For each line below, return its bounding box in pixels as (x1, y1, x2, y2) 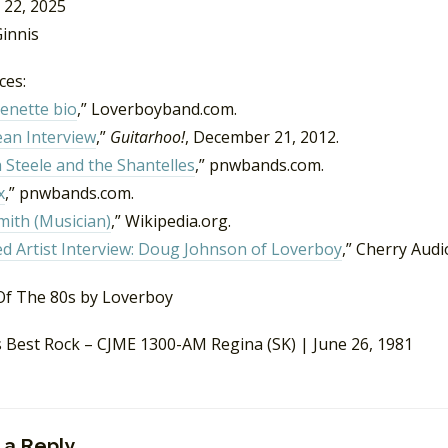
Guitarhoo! (110, 126, 185, 149)
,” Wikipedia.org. (111, 210, 231, 233)
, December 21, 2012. (185, 126, 339, 149)
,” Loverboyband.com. (77, 98, 237, 121)
